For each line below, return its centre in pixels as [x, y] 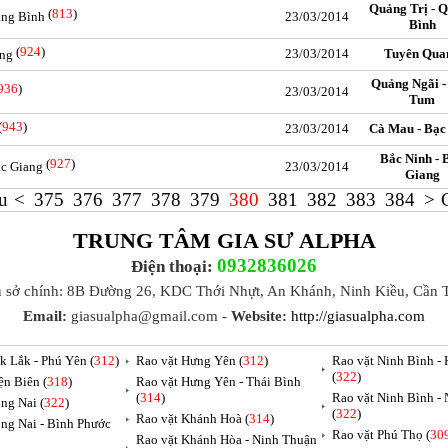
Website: [259, 316]
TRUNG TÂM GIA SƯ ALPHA [224, 240]
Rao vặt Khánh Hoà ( [192, 418]
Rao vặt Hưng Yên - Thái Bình [218, 381]
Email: [45, 316]
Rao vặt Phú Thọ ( [381, 434]
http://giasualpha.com [358, 316]
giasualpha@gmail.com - [149, 316]
